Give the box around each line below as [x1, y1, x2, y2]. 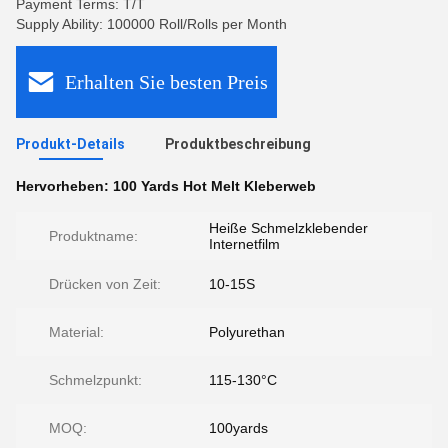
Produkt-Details [16, 136, 125, 152]
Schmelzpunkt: [49, 372, 142, 388]
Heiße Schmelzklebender [209, 220, 368, 236]
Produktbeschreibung [165, 136, 311, 152]
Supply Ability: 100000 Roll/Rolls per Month [16, 16, 287, 32]
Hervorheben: [16, 178, 113, 194]
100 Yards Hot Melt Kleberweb [113, 178, 316, 194]
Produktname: [49, 228, 138, 244]
